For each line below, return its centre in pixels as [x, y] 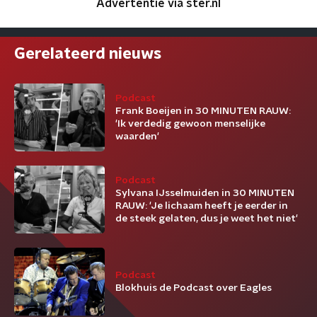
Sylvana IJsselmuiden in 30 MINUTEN [205, 193]
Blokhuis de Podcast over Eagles [194, 288]
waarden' [137, 137]
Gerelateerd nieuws [88, 54]
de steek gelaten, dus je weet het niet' [207, 219]
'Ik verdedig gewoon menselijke [190, 124]
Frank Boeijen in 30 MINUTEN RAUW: [203, 111]
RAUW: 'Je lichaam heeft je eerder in [202, 206]
